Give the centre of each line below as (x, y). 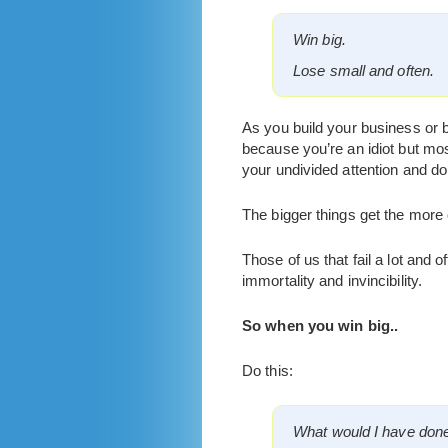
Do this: (267, 370)
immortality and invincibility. (332, 280)
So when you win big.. (320, 325)
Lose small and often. (364, 70)
